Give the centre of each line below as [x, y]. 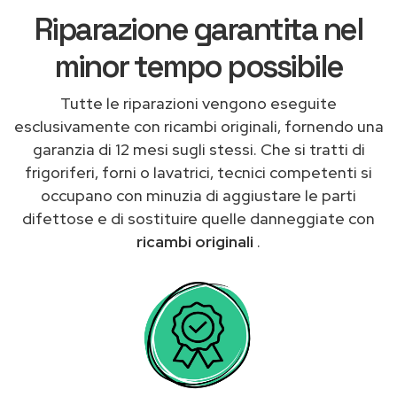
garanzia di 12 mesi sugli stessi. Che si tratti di [198, 149]
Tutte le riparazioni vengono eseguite [198, 103]
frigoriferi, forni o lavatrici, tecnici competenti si [198, 172]
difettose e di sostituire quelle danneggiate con [198, 218]
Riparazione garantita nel [198, 29]
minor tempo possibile [198, 66]
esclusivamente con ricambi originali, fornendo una [198, 126]
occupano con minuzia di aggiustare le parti [198, 195]
